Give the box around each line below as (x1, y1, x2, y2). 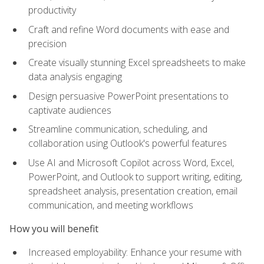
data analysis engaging (28, 70, 122, 84)
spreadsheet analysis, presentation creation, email (28, 184, 237, 197)
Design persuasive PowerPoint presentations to (28, 89, 229, 103)
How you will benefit (9, 222, 98, 236)
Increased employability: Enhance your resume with (28, 246, 242, 259)
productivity (28, 3, 76, 16)
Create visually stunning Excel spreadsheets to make (28, 56, 246, 70)
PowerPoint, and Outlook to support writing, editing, (28, 170, 242, 183)
